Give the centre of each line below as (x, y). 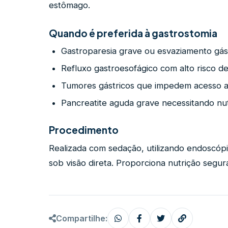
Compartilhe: (82, 218)
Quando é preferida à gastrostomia (133, 33)
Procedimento (84, 130)
